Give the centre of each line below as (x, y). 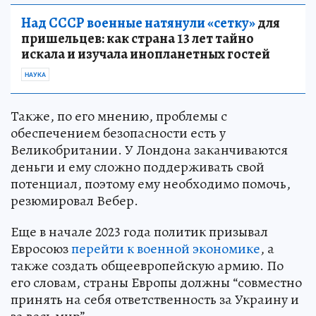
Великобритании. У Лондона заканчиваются (149, 150)
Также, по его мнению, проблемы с (119, 116)
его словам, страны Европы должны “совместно (156, 282)
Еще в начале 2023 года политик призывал (139, 231)
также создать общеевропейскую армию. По (147, 265)
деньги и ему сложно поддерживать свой (138, 166)
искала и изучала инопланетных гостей (146, 54)
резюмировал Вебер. (74, 200)
